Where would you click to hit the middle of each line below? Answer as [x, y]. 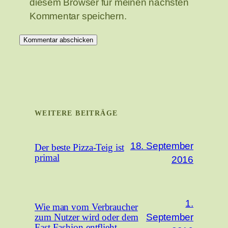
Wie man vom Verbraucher [86, 207]
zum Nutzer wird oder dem [87, 217]
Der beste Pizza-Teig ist [79, 147]
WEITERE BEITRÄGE [76, 113]
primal [47, 158]
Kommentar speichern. [78, 16]
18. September [162, 146]
